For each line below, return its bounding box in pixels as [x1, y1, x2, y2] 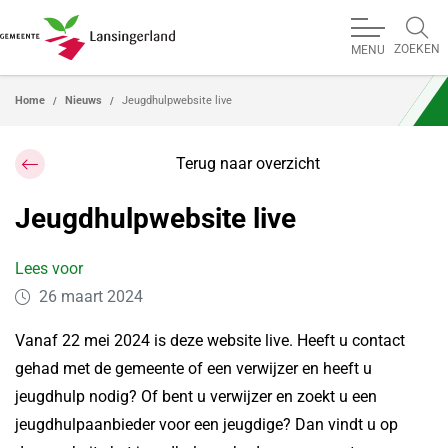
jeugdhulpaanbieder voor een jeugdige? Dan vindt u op [15, 415, 398, 434]
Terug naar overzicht [176, 154, 320, 173]
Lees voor [15, 259, 83, 278]
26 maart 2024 [39, 287, 143, 306]
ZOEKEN [394, 41, 440, 56]
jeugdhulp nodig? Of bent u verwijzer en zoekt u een [15, 387, 377, 406]
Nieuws [65, 94, 102, 107]
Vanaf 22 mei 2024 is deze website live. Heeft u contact [15, 331, 405, 350]
